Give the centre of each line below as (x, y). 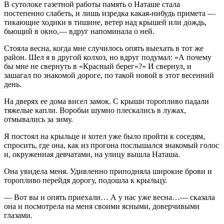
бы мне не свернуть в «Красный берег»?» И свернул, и (98, 66)
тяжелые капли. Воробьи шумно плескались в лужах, (95, 110)
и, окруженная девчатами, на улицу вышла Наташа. (92, 154)
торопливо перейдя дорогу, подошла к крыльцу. (85, 180)
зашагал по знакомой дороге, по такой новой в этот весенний (109, 75)
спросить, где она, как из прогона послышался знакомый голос (111, 145)
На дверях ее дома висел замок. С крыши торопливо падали (106, 101)
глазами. (18, 215)
